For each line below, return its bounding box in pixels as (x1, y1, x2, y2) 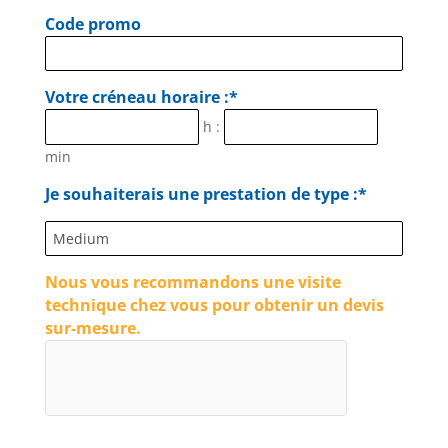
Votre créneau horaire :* (44, 86, 238, 109)
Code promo (44, 13, 141, 36)
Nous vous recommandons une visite (44, 271, 341, 294)
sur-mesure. (44, 317, 141, 340)
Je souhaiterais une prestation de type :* (44, 182, 367, 205)
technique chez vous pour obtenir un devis (44, 294, 384, 317)
